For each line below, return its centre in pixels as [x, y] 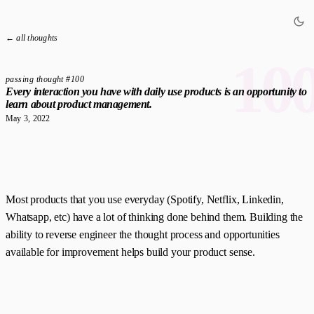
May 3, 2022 [28, 119]
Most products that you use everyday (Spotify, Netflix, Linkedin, [145, 199]
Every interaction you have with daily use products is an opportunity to [156, 91]
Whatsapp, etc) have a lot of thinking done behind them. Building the [155, 217]
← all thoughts [32, 38]
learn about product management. [79, 104]
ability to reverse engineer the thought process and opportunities [143, 234]
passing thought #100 [45, 79]
